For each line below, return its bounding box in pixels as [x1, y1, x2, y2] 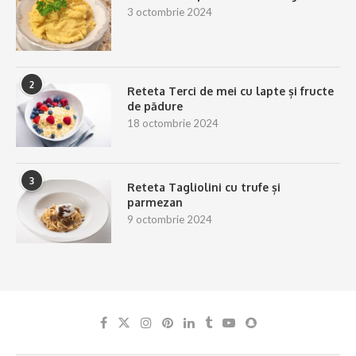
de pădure [127, 99, 183, 114]
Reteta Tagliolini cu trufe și [127, 180, 281, 195]
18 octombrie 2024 [127, 117, 219, 130]
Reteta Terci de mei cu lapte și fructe [127, 84, 334, 99]
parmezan [127, 195, 186, 210]
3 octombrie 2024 [127, 6, 212, 19]
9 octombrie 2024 [127, 213, 212, 226]
